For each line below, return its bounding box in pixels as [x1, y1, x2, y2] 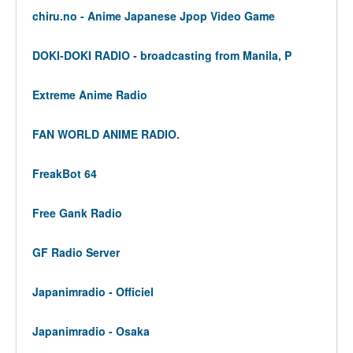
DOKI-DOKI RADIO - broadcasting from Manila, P [32, 47, 292, 63]
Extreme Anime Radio [32, 87, 147, 102]
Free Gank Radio [32, 205, 122, 221]
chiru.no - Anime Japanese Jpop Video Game [32, 8, 275, 24]
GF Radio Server [32, 244, 120, 260]
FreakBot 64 [32, 165, 97, 181]
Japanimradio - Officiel [32, 284, 154, 299]
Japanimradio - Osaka [32, 323, 150, 339]
